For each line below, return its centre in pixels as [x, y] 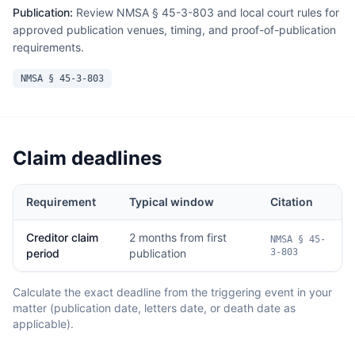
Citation [292, 202]
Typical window [172, 202]
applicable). [43, 324]
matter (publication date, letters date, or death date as [154, 308]
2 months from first [178, 237]
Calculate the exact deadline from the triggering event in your [172, 292]
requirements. [48, 47]
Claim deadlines [87, 158]
